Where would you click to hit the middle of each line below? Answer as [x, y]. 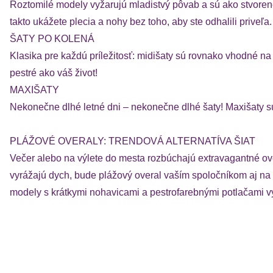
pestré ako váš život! [54, 73]
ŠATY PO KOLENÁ [52, 39]
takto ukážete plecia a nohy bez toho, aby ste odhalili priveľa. [141, 22]
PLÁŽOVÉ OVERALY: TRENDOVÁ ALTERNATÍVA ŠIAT [133, 141]
